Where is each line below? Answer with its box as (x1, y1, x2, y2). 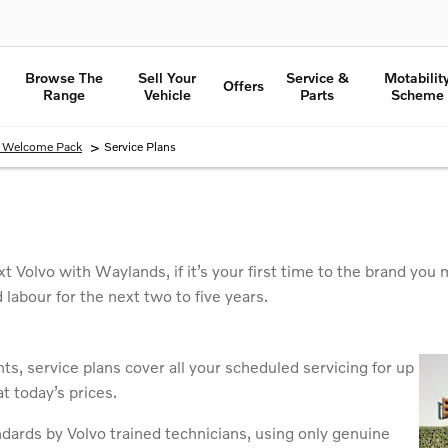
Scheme (390, 85, 444, 103)
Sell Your (138, 68, 197, 86)
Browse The (24, 68, 103, 86)
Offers (223, 77, 265, 95)
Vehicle (143, 85, 191, 103)
